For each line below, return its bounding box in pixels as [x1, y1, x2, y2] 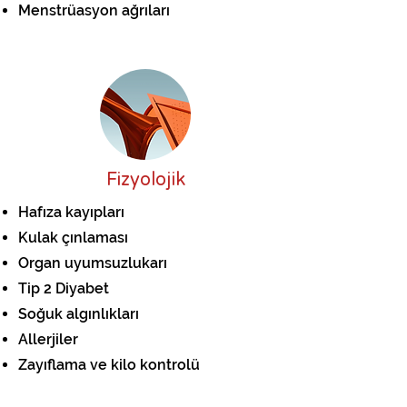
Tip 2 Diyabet [18, 280, 113, 297]
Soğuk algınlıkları [18, 305, 139, 323]
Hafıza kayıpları [18, 203, 124, 221]
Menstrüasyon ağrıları [18, 2, 170, 19]
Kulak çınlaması [18, 229, 128, 246]
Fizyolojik [105, 169, 185, 191]
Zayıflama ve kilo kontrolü [18, 356, 200, 373]
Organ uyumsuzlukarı [18, 254, 167, 272]
